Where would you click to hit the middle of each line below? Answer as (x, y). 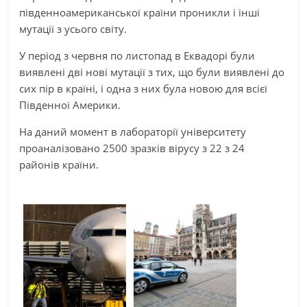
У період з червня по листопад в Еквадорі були (137, 55)
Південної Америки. (70, 105)
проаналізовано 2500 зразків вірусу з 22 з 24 (132, 148)
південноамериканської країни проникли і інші (140, 12)
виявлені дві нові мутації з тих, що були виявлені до (152, 72)
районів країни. (59, 164)
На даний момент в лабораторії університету (133, 131)
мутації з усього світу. (73, 28)
